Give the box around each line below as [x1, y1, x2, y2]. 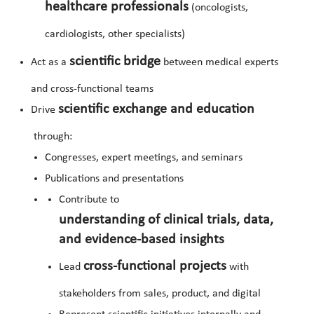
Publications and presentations [45, 173, 184, 185]
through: [31, 131, 72, 143]
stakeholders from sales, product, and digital [59, 288, 261, 300]
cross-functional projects [83, 259, 226, 274]
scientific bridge [69, 55, 161, 69]
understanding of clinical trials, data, [59, 213, 273, 228]
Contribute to [59, 194, 122, 206]
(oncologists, [189, 2, 248, 14]
